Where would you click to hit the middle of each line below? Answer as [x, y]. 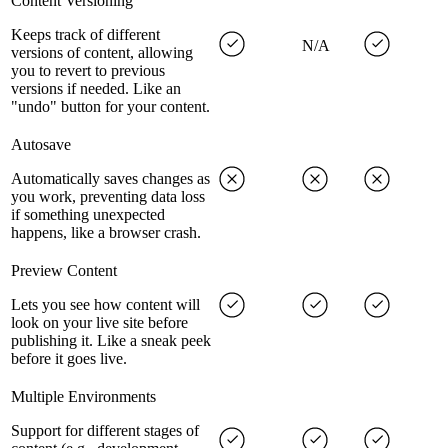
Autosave [41, 145]
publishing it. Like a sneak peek [111, 341]
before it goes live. [69, 359]
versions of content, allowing [102, 53]
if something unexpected [88, 215]
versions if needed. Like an [96, 89]
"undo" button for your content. [110, 107]
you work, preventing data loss [108, 197]
